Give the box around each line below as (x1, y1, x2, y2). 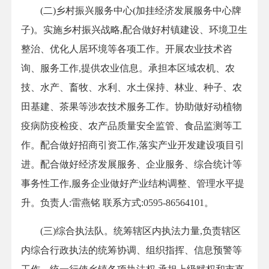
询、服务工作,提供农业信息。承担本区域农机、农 (21, 63, 235, 74)
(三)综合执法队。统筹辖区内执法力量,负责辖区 (21, 226, 241, 237)
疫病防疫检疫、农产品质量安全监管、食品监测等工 (21, 121, 242, 131)
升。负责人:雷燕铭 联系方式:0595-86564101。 (21, 198, 214, 208)
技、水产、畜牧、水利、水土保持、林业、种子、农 (21, 82, 242, 93)
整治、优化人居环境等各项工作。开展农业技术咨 (21, 44, 232, 55)
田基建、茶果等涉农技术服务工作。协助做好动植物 (21, 101, 242, 112)
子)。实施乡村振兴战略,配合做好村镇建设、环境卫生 (21, 25, 247, 35)
